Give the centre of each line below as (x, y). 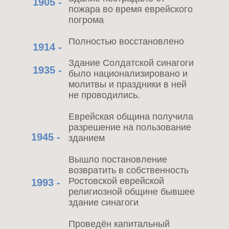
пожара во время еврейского (131, 9)
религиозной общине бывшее (132, 192)
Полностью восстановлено (126, 41)
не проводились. (104, 95)
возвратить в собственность (129, 170)
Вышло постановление (118, 159)
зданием (87, 138)
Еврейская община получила (131, 117)
